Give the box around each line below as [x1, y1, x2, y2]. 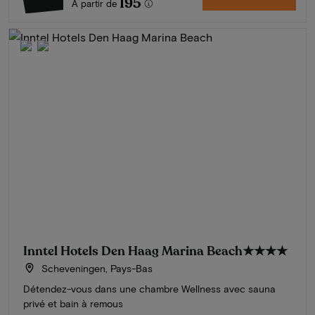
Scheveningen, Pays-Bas [38, 262, 153, 274]
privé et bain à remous [23, 297, 123, 309]
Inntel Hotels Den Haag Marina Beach [23, 242, 243, 259]
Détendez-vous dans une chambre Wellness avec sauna [23, 282, 276, 295]
